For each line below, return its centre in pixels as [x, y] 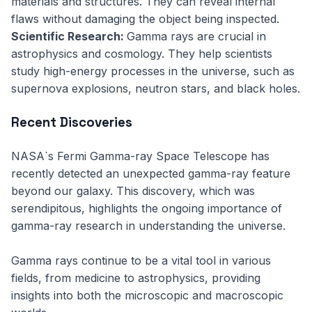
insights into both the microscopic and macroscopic [147, 295]
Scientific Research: [69, 36]
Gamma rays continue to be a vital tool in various [141, 260]
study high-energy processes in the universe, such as [153, 71]
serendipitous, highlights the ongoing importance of [147, 208]
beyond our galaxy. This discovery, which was [133, 191]
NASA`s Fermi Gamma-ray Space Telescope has [140, 156]
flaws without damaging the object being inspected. [145, 19]
